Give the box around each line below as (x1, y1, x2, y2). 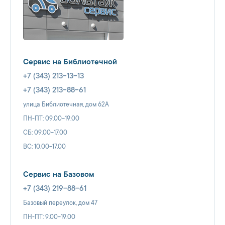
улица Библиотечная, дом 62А (23, 101, 109, 108)
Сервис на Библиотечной (23, 58, 117, 67)
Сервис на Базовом (23, 170, 94, 179)
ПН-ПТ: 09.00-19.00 (23, 115, 79, 123)
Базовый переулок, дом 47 (23, 199, 97, 207)
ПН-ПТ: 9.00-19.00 (23, 213, 75, 221)
